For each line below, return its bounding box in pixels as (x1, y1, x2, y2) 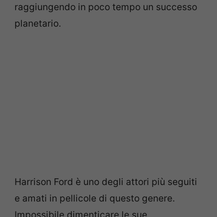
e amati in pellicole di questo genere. (15, 193, 175, 204)
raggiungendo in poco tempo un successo (15, 1, 197, 13)
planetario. (15, 17, 61, 29)
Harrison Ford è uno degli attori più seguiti (15, 176, 197, 188)
